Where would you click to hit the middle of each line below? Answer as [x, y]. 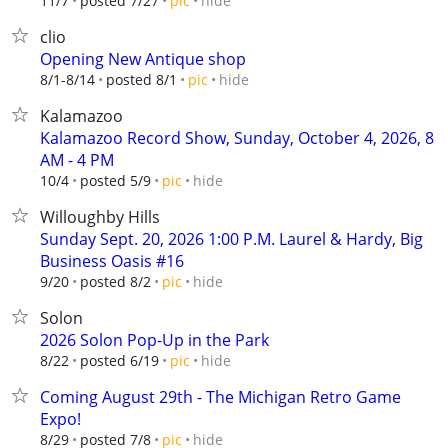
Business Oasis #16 [112, 261]
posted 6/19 [119, 360]
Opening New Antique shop [143, 59]
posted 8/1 [141, 79]
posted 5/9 [115, 180]
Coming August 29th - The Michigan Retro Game [220, 397]
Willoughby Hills [100, 217]
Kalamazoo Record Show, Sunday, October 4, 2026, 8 [237, 138]
